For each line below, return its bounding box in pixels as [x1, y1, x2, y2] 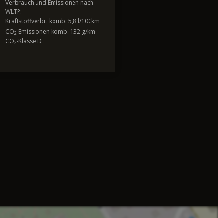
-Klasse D [17, 37, 42, 46]
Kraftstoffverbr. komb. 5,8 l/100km [5, 17, 100, 26]
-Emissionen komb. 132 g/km [17, 27, 95, 36]
